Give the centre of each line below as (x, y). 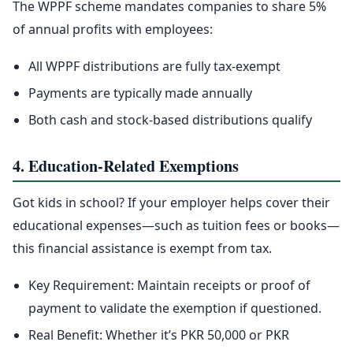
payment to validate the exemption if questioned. (175, 308)
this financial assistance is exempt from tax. (142, 249)
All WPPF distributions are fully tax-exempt (154, 67)
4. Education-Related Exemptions (126, 166)
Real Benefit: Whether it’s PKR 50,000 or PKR (159, 335)
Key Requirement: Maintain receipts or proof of (169, 286)
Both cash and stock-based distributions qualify (170, 120)
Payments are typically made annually (140, 93)
